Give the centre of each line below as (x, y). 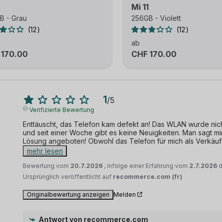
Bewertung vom (47, 166)
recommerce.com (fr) (148, 176)
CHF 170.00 (154, 54)
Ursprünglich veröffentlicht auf (68, 176)
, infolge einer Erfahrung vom (147, 166)
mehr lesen (45, 151)
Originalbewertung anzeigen (68, 194)
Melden (125, 194)
